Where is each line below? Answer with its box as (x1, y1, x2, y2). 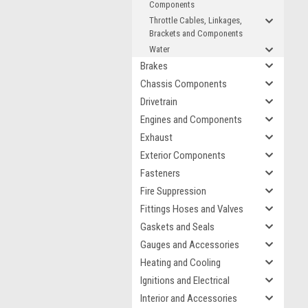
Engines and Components (140, 113, 242, 126)
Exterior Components (140, 149, 225, 162)
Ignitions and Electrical (140, 274, 230, 287)
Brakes (140, 60, 168, 72)
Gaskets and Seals (140, 221, 214, 233)
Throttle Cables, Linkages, (149, 15, 242, 25)
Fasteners (140, 167, 180, 179)
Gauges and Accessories (140, 239, 239, 251)
